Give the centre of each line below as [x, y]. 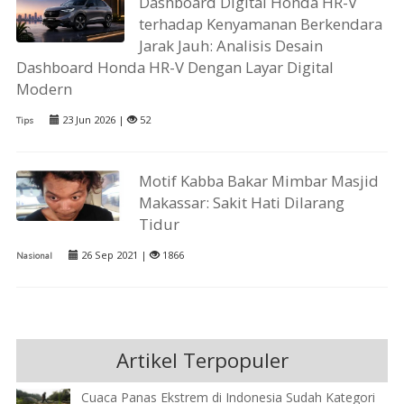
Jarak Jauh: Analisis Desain [231, 46]
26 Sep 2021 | [114, 255]
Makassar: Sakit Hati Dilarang [242, 203]
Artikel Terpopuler [202, 361]
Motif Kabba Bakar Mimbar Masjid [259, 181]
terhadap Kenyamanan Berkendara [261, 24]
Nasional [34, 256]
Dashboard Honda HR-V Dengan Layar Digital [174, 68]
